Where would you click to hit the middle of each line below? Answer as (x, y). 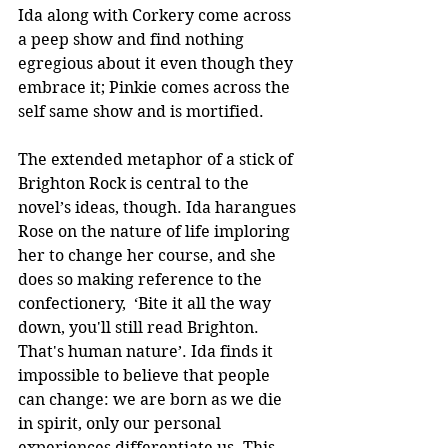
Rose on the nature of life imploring (156, 231)
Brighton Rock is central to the (135, 183)
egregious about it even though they (157, 63)
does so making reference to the (142, 279)
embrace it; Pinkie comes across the (156, 87)
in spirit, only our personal (121, 423)
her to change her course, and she (149, 255)
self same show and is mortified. (143, 111)
